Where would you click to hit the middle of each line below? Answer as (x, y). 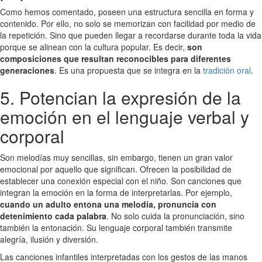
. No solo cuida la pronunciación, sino (175, 216)
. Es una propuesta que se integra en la (129, 70)
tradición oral (227, 70)
